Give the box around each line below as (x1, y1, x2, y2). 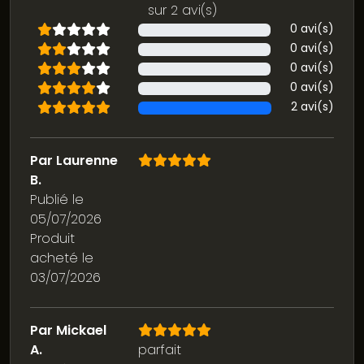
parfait (137, 340, 181, 360)
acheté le (30, 249, 93, 268)
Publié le (30, 190, 84, 210)
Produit (30, 229, 75, 249)
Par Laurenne (30, 151, 118, 171)
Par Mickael (30, 321, 106, 340)
